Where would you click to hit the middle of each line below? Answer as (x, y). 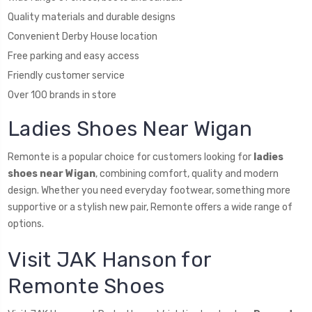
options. (26, 224)
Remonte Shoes (86, 286)
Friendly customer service (66, 75)
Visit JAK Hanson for (109, 259)
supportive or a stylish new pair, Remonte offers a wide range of (150, 207)
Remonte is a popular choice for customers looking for (131, 157)
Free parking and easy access (73, 56)
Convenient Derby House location (83, 36)
